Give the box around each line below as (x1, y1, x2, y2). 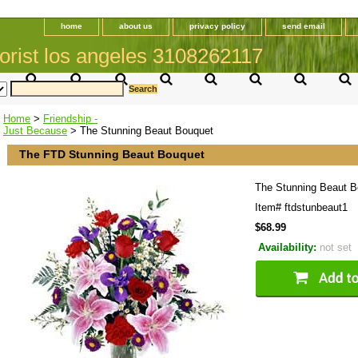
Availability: (258, 241, 320, 254)
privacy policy (189, 22, 245, 30)
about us (119, 22, 153, 30)
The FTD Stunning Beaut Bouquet (19, 148, 205, 161)
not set (320, 241, 352, 254)
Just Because (3, 125, 67, 137)
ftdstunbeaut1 (284, 201, 348, 214)
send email (282, 22, 325, 30)
